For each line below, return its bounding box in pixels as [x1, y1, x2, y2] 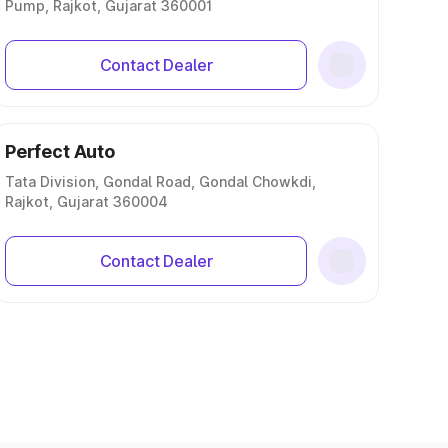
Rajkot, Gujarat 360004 [5, 193, 168, 210]
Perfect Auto [5, 141, 115, 162]
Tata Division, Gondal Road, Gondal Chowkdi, [5, 173, 316, 190]
